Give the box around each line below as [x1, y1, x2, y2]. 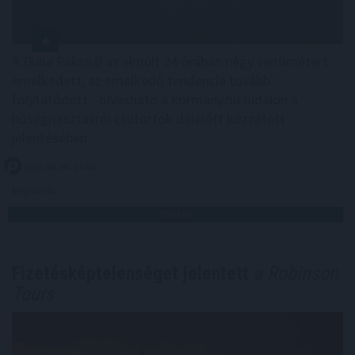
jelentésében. [12, 128, 90, 147]
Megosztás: [12, 184, 59, 197]
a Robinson [249, 261, 338, 284]
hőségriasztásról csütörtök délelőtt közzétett [12, 109, 285, 128]
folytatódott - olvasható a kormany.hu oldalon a [12, 90, 298, 109]
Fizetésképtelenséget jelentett [12, 261, 249, 284]
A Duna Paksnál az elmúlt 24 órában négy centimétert [12, 52, 328, 71]
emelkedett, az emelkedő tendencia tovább [12, 71, 270, 90]
